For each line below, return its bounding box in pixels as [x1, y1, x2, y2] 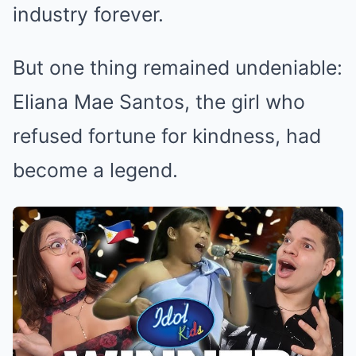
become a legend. [13, 157, 178, 182]
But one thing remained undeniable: [13, 55, 342, 79]
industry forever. [13, 2, 164, 26]
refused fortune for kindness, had [13, 123, 321, 148]
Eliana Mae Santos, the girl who [13, 89, 305, 114]
